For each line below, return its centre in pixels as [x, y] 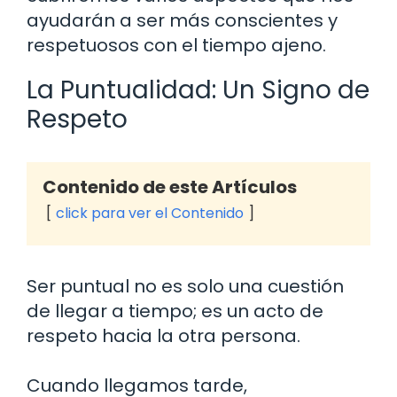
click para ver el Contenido [150, 214]
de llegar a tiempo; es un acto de [175, 311]
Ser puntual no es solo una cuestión [185, 287]
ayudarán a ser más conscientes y [182, 21]
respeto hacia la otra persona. [163, 336]
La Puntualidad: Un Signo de [198, 90]
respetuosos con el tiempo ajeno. [176, 46]
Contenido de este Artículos [170, 187]
